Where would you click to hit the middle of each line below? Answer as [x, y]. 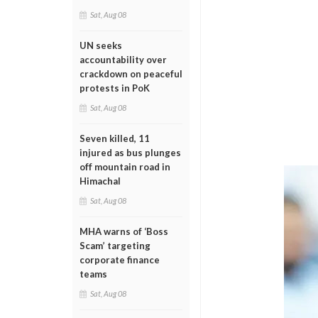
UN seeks [101, 45]
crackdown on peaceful [131, 74]
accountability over [123, 60]
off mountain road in [125, 167]
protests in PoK [115, 88]
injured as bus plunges [130, 153]
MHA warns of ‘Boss [124, 231]
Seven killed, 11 [115, 138]
